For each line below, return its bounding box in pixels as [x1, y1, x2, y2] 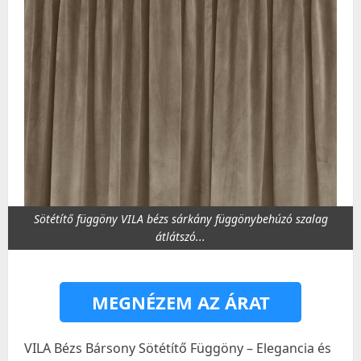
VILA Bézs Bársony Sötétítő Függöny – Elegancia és [24, 339, 331, 357]
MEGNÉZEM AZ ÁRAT [91, 290, 270, 314]
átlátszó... [156, 229, 205, 244]
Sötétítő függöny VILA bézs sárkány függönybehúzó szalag [33, 211, 328, 226]
